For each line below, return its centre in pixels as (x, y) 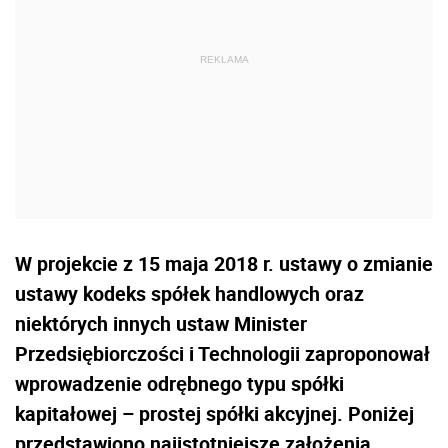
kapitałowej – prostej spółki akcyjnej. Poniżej (214, 413)
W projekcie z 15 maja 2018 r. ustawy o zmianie (224, 263)
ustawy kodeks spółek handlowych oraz (189, 293)
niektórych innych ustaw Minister (161, 323)
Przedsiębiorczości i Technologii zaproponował (222, 353)
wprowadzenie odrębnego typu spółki (179, 383)
